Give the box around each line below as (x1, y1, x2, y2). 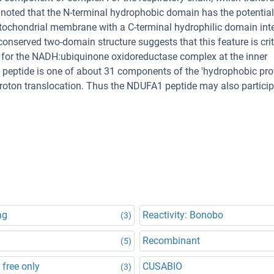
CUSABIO (143, 261, 182, 272)
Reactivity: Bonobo (143, 209, 223, 221)
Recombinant (143, 235, 200, 246)
